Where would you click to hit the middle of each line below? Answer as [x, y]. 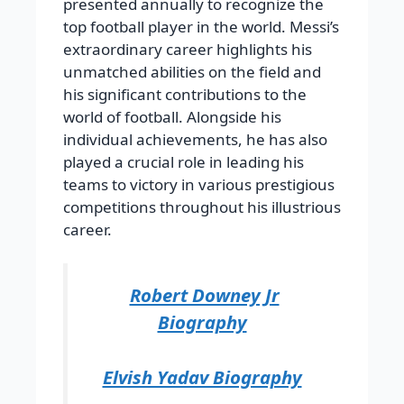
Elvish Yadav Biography [202, 376]
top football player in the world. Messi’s [201, 26]
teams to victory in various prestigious [199, 184]
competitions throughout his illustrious [202, 207]
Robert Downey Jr [204, 295]
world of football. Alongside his [172, 116]
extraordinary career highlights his [188, 49]
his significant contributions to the [185, 94]
